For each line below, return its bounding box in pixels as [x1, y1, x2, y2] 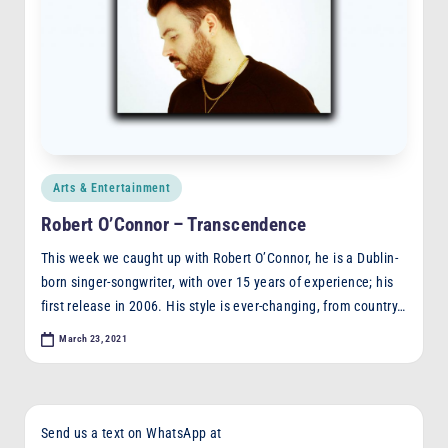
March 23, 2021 [59, 332, 127, 346]
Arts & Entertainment [53, 181, 171, 196]
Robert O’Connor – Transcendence [41, 213, 307, 237]
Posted [40, 177, 79, 193]
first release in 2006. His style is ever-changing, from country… [41, 298, 406, 315]
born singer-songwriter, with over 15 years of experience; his [41, 274, 394, 291]
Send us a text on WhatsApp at [41, 424, 222, 441]
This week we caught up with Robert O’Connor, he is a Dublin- [41, 250, 398, 267]
